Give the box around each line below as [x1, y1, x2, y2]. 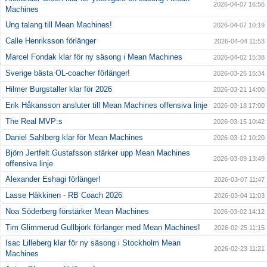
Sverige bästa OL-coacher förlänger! [5, 68, 130, 77]
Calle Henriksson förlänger [5, 36, 96, 45]
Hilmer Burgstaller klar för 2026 [5, 84, 112, 94]
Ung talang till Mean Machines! [5, 20, 112, 29]
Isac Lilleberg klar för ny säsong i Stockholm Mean [5, 238, 181, 247]
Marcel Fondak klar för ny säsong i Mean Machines [5, 52, 182, 61]
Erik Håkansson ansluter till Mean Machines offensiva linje [5, 100, 207, 110]
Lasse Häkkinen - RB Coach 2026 [5, 190, 122, 200]
